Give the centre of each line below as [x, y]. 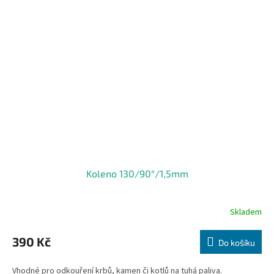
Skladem [246, 212]
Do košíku [237, 243]
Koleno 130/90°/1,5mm [137, 174]
